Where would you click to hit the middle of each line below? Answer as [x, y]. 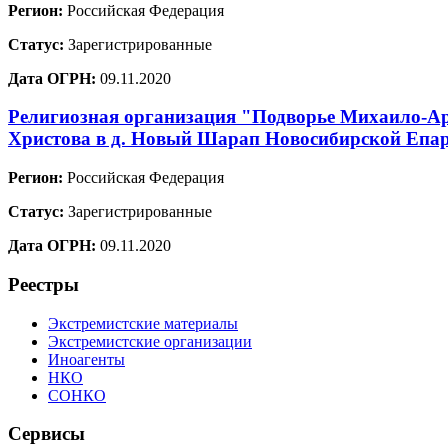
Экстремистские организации [150, 341]
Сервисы [46, 434]
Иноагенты [86, 359]
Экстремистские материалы [143, 323]
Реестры [43, 284]
